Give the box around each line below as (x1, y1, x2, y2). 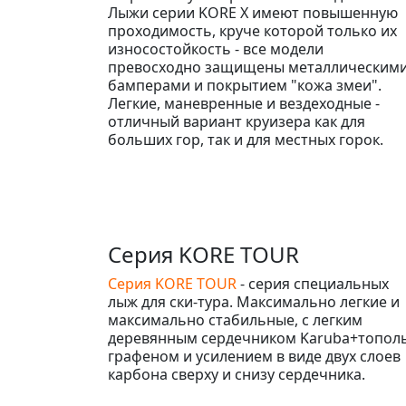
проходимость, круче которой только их (108, 20, 397, 41)
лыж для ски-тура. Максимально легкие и (108, 291, 400, 312)
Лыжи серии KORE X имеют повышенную (108, 2, 398, 23)
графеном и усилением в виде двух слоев (108, 345, 401, 366)
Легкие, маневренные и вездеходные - (108, 92, 380, 113)
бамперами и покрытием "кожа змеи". (108, 74, 382, 95)
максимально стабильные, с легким (108, 309, 362, 330)
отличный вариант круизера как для (108, 111, 365, 131)
